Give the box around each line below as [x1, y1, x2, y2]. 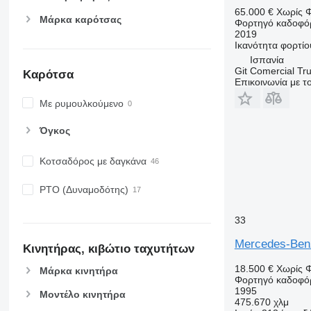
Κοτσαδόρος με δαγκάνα [39, 155, 146, 167]
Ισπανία [249, 53, 284, 65]
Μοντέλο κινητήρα [39, 288, 126, 300]
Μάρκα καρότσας [39, 14, 121, 26]
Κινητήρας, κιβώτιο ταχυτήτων [22, 242, 194, 255]
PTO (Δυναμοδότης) [39, 184, 128, 196]
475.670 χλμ [234, 296, 289, 308]
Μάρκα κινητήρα [39, 264, 118, 276]
